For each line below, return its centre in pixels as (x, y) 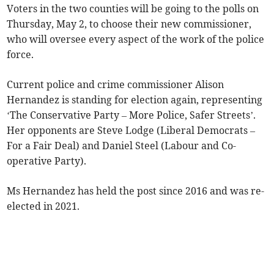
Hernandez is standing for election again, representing (135, 99)
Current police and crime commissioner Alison (116, 84)
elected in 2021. (43, 206)
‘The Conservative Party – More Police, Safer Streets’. (131, 115)
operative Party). (47, 161)
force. (20, 54)
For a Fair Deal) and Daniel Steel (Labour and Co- (122, 145)
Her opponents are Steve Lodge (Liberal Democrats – (131, 130)
